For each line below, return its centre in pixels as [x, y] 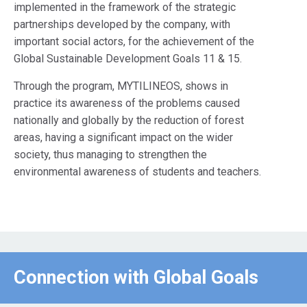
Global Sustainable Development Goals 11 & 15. [128, 59]
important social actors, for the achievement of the [134, 41]
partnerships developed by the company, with [122, 24]
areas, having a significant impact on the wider [123, 137]
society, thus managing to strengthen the [110, 155]
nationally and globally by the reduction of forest [129, 120]
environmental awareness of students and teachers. [137, 172]
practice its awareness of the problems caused [127, 103]
